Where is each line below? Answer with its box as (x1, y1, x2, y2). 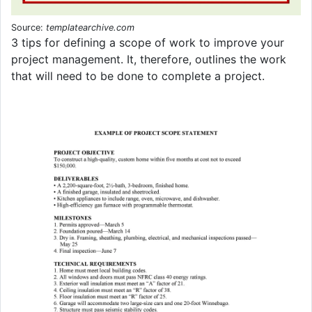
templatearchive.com (46, 22, 134, 33)
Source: (11, 22, 46, 33)
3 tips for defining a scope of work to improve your (11, 36, 284, 50)
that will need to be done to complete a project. (11, 69, 265, 84)
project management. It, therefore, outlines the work (11, 52, 286, 67)
